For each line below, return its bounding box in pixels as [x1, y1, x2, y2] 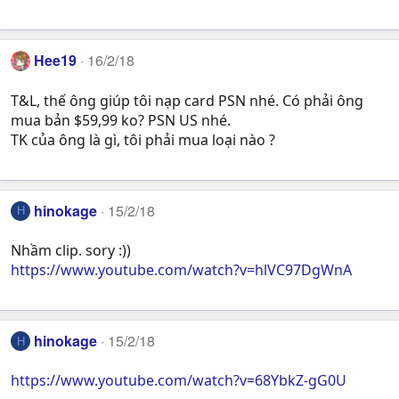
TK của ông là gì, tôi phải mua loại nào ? [11, 129, 275, 150]
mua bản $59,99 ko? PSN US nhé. [11, 110, 231, 130]
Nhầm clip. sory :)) [11, 240, 131, 261]
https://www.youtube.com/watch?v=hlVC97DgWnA [11, 260, 352, 281]
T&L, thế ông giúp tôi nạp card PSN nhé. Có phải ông [11, 90, 363, 110]
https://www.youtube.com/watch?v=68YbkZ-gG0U [11, 370, 346, 391]
